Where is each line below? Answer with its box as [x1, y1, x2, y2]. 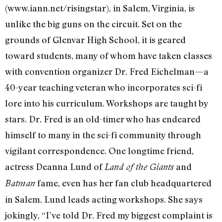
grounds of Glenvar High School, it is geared [5, 34, 186, 45]
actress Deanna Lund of [5, 161, 105, 172]
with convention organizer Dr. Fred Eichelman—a [5, 65, 209, 77]
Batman [5, 177, 35, 188]
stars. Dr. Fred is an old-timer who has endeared [5, 113, 201, 124]
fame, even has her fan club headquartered [35, 177, 212, 188]
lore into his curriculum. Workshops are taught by [5, 97, 208, 109]
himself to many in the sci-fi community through [5, 129, 201, 140]
